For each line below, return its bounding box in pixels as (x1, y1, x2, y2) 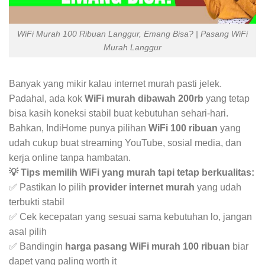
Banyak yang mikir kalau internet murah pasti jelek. (9, 79, 222, 89)
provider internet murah (89, 182, 195, 193)
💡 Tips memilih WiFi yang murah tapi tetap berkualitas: (9, 167, 254, 178)
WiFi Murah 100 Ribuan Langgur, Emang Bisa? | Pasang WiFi (17, 28, 248, 38)
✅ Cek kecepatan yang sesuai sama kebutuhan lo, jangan (9, 212, 252, 222)
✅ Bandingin (9, 241, 65, 252)
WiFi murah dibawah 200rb (85, 93, 203, 104)
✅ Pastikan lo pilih (9, 182, 89, 193)
